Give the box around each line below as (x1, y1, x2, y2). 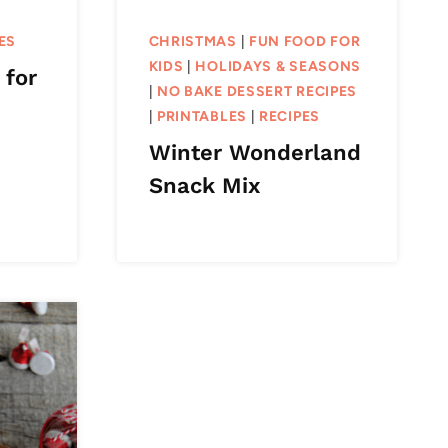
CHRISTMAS (148, 32, 237, 50)
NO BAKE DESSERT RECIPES (156, 82, 358, 100)
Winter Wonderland (148, 139, 361, 165)
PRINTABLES (156, 107, 247, 125)
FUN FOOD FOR (248, 32, 361, 50)
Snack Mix (148, 172, 261, 198)
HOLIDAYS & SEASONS (195, 57, 362, 75)
